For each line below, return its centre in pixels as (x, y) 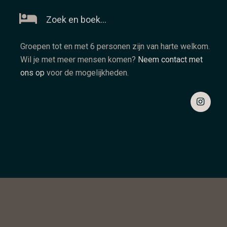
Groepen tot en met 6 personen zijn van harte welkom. (115, 46)
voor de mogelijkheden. (87, 72)
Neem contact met (170, 59)
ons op (32, 72)
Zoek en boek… (77, 20)
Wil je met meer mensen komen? (79, 59)
